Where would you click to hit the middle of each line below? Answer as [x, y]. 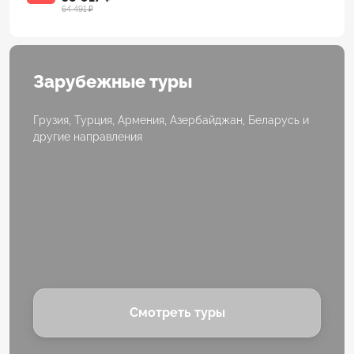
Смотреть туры [177, 313]
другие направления [88, 137]
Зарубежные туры [113, 82]
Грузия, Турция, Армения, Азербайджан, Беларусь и [171, 121]
